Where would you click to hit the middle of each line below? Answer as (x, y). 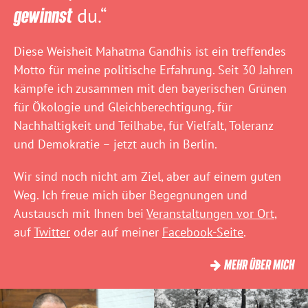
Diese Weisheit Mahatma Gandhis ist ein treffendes (150, 52)
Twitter (52, 232)
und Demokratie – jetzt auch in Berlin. (115, 144)
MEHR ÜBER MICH (259, 265)
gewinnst (43, 15)
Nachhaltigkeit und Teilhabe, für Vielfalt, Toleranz (143, 126)
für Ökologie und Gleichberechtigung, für (123, 107)
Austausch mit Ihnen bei (80, 214)
